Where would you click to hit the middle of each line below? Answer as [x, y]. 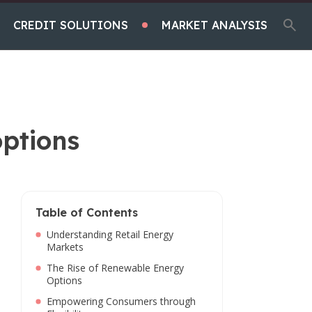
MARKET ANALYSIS [214, 25]
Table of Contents [87, 212]
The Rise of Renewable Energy [115, 268]
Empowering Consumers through [121, 301]
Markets [65, 247]
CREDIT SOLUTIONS [71, 25]
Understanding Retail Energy [110, 234]
